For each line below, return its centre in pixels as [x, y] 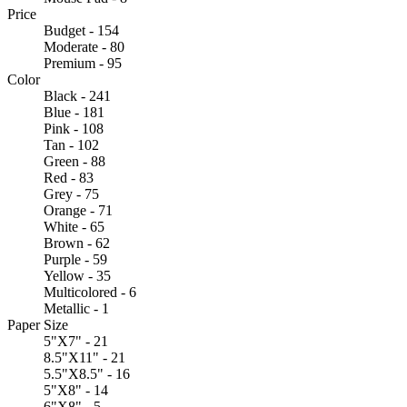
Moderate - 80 [84, 46]
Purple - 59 [75, 259]
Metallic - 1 [76, 308]
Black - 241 [77, 95]
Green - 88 [74, 161]
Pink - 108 [74, 128]
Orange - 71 [78, 210]
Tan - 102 [71, 144]
